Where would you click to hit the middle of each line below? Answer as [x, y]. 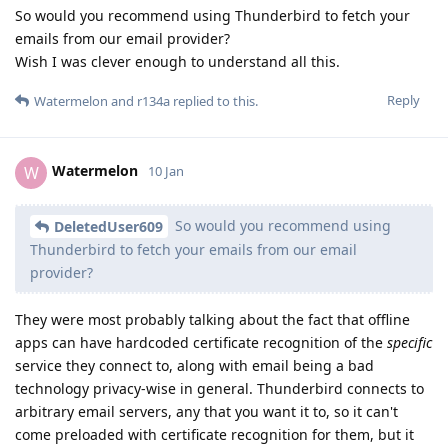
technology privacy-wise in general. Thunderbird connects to [219, 389]
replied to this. [214, 100]
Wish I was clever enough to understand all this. [177, 61]
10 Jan [166, 171]
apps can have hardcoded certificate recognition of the [201, 343]
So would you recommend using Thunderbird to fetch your [212, 15]
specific [409, 343]
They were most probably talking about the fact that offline [212, 320]
